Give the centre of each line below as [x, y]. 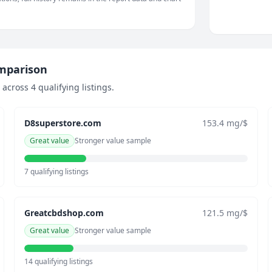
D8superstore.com [63, 123]
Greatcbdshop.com [64, 213]
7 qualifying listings [56, 172]
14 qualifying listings [58, 261]
